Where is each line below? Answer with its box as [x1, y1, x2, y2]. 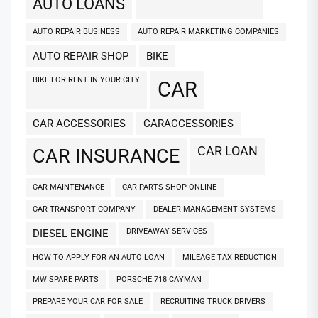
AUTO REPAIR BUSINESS [38, 27, 120, 37]
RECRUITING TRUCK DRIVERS [165, 297, 265, 307]
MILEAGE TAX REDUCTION [190, 253, 277, 263]
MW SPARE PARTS [40, 275, 99, 285]
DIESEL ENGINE [40, 227, 109, 241]
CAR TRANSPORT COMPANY [38, 204, 136, 214]
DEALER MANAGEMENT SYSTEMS [158, 204, 276, 214]
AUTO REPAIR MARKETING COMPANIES [143, 27, 279, 37]
